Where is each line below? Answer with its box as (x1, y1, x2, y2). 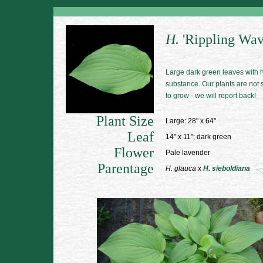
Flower (114, 145, 154, 160)
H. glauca (166, 164, 196, 173)
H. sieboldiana (203, 164, 250, 173)
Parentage (97, 161, 154, 176)
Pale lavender (166, 149, 210, 157)
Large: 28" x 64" (166, 117, 216, 125)
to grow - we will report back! (166, 92, 256, 100)
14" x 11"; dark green (166, 133, 231, 141)
